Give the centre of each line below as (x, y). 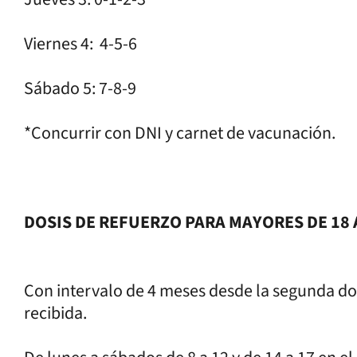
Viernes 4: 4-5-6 (80, 43)
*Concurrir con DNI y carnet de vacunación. (180, 133)
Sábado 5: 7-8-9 (80, 88)
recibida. (59, 313)
